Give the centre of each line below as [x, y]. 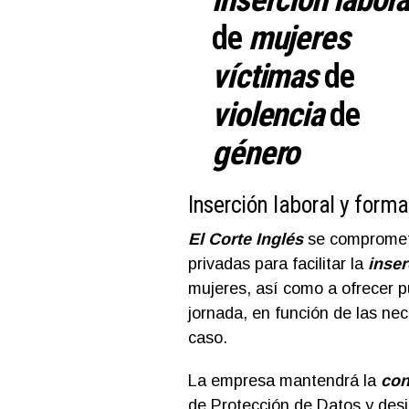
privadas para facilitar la [278, 264]
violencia [271, 115]
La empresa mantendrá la [284, 381]
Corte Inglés [255, 239]
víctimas [265, 76]
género [256, 153]
